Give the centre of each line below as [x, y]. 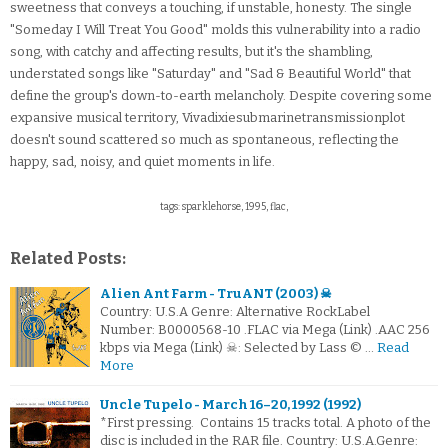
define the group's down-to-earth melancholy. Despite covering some [221, 96]
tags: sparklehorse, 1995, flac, [224, 207]
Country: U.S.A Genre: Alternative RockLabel [235, 312]
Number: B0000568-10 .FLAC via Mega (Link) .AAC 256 [265, 330]
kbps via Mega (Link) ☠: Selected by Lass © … [237, 348]
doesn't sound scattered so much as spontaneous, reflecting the [204, 140]
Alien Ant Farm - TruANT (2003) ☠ [216, 294]
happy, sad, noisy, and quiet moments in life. [142, 162]
